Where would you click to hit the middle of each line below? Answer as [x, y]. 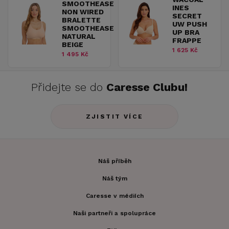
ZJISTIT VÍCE [114, 117]
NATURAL [79, 37]
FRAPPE [187, 41]
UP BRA [186, 32]
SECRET [187, 16]
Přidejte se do [69, 87]
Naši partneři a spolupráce [114, 213]
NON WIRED [83, 12]
